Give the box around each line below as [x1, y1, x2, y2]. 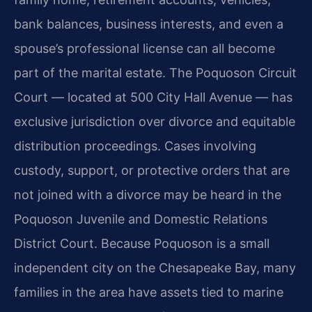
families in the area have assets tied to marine [14, 284, 283, 299]
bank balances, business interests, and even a [14, 16, 283, 31]
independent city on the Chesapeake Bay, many [14, 260, 296, 275]
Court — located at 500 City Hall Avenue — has [14, 89, 292, 104]
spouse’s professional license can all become [14, 40, 275, 56]
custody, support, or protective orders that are [14, 162, 290, 178]
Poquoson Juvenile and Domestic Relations [14, 211, 267, 226]
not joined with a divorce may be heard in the [14, 187, 281, 202]
